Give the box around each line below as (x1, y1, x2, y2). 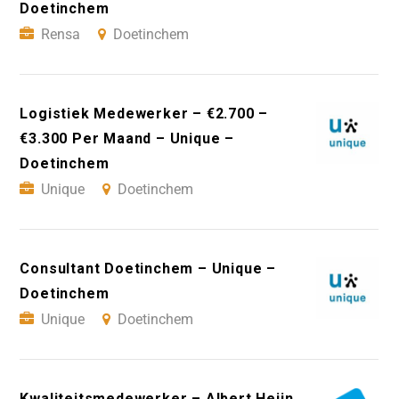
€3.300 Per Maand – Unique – (20, 129, 234, 147)
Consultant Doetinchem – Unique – (20, 259, 276, 277)
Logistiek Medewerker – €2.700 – (20, 104, 269, 122)
